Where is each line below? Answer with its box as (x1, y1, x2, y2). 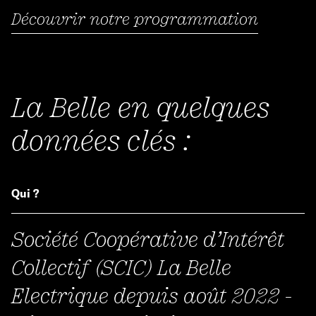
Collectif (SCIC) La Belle (11, 255, 231, 279)
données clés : (11, 123, 191, 156)
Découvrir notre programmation (11, 8, 258, 28)
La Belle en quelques (11, 90, 269, 123)
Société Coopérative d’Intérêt (11, 226, 284, 251)
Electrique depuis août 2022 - (11, 283, 292, 308)
